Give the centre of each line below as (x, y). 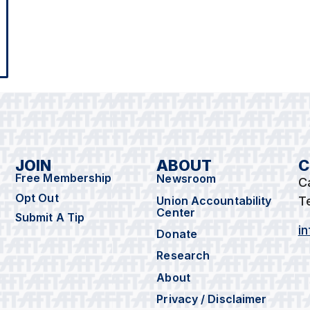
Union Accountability (214, 200)
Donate (177, 234)
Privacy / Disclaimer (213, 299)
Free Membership (63, 178)
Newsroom (186, 179)
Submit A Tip (50, 218)
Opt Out (37, 198)
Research (183, 256)
